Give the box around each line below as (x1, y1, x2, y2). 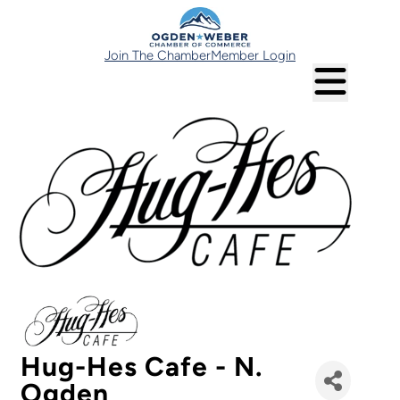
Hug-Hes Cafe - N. (21, 350, 262, 384)
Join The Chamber (104, 47, 211, 63)
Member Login (211, 47, 296, 63)
